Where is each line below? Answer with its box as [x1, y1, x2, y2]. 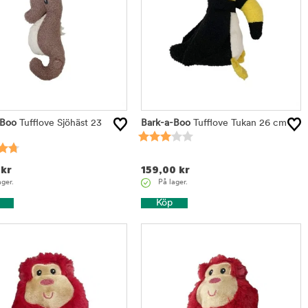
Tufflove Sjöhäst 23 [16, 118, 102, 129]
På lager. [157, 179, 188, 187]
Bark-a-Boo [140, 118, 190, 129]
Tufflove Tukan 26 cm [190, 118, 287, 129]
